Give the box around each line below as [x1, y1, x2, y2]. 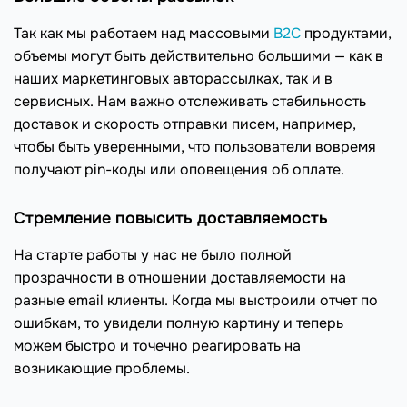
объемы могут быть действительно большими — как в [14, 45, 383, 65]
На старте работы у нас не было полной [14, 244, 292, 264]
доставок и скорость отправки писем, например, [14, 114, 356, 134]
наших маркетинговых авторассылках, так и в [14, 68, 333, 88]
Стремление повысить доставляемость [14, 207, 328, 228]
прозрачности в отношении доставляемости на [14, 267, 346, 287]
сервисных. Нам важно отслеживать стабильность [14, 91, 366, 111]
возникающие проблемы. [14, 358, 190, 378]
